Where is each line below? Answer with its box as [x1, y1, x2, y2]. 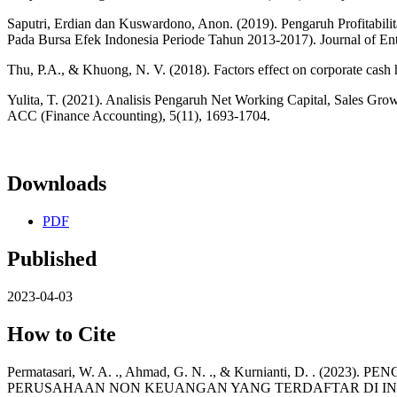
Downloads [7, 172, 106, 196]
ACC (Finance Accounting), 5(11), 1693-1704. [7, 108, 270, 124]
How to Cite [7, 322, 116, 346]
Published [7, 247, 97, 271]
